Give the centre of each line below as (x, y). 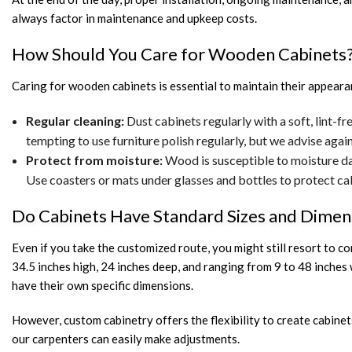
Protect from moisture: (94, 160)
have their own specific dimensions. (103, 286)
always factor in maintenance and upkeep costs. (134, 18)
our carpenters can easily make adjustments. (126, 339)
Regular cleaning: (75, 121)
